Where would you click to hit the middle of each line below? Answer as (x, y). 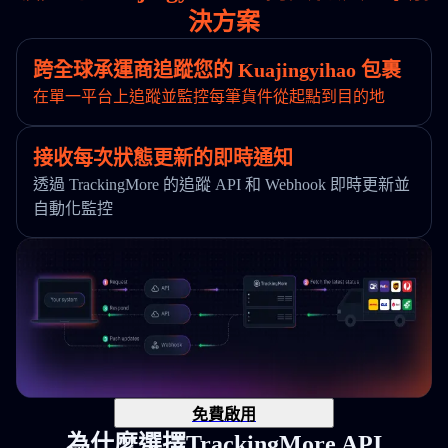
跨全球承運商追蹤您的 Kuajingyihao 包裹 (217, 70)
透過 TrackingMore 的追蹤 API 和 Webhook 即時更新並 (221, 184)
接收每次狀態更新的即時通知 (163, 158)
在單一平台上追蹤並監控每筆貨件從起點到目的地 (209, 96)
